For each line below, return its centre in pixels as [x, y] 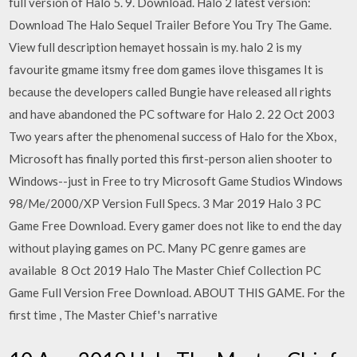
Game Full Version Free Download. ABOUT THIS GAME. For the [177, 292]
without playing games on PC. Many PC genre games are [158, 247]
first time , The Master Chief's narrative [115, 314]
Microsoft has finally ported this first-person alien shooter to [171, 158]
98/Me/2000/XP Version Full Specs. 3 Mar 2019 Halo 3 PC [165, 203]
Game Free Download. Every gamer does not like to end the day [176, 225]
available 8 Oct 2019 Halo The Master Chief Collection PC [165, 270]
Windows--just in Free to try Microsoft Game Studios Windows [176, 180]
